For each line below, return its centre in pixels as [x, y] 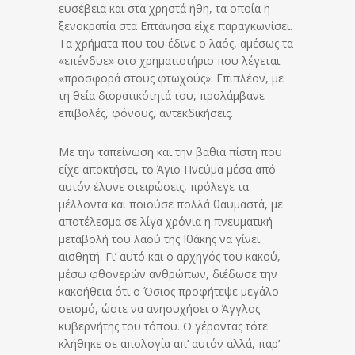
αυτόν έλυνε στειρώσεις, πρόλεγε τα [154, 186]
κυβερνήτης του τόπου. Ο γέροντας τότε [163, 326]
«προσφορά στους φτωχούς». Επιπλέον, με [171, 78]
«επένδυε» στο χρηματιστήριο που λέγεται [169, 60]
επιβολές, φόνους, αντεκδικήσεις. [146, 113]
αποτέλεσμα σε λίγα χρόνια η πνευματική [166, 221]
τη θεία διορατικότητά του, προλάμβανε [162, 95]
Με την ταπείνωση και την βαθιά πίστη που [170, 151]
